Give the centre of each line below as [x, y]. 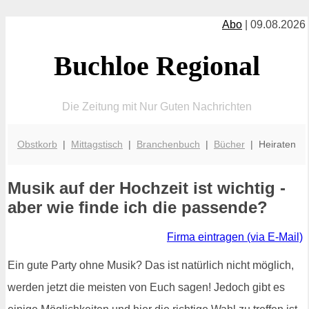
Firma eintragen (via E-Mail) [235, 237]
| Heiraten [270, 144]
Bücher [229, 144]
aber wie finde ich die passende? [138, 208]
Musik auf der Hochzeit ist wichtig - [147, 188]
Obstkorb [37, 144]
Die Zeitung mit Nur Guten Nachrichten [157, 106]
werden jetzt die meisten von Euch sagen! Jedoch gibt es [146, 288]
